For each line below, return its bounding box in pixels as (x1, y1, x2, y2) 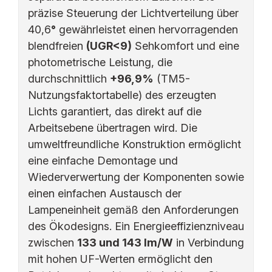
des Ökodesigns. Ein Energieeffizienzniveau (28, 220, 244, 233)
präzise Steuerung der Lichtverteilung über (28, 7, 239, 19)
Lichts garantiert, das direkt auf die (28, 105, 202, 118)
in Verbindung (173, 236, 244, 249)
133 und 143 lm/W (77, 236, 173, 249)
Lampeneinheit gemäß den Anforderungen (28, 203, 239, 216)
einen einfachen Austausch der (28, 187, 182, 200)
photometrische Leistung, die (28, 56, 172, 69)
